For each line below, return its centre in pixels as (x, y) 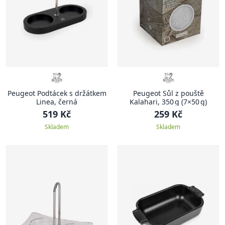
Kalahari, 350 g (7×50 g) (168, 102)
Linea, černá (57, 102)
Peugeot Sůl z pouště (168, 93)
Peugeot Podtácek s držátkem (57, 93)
